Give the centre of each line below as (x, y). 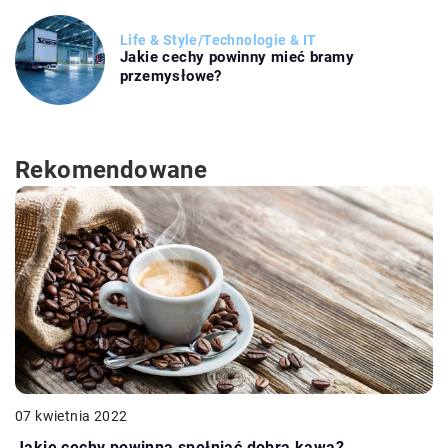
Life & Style (159, 40)
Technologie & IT (260, 40)
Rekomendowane (111, 169)
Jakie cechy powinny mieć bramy (237, 57)
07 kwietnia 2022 (71, 415)
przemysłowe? (171, 76)
